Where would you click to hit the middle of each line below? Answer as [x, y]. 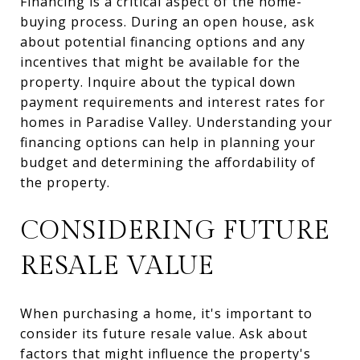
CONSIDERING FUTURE [175, 230]
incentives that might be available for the [160, 61]
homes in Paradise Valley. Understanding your [176, 122]
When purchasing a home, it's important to [166, 313]
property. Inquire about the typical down [158, 82]
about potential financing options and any [163, 41]
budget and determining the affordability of [168, 162]
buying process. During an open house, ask [168, 21]
